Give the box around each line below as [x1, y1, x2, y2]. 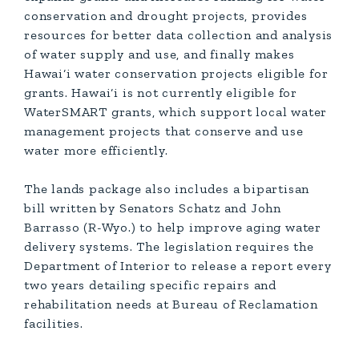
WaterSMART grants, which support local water [24, 104, 328, 119]
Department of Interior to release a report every [24, 258, 332, 273]
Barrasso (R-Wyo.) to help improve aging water [24, 220, 321, 235]
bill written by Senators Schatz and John [24, 200, 281, 216]
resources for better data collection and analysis [24, 27, 333, 42]
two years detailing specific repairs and [24, 277, 276, 292]
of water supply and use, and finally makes [24, 46, 295, 62]
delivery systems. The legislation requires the [24, 239, 314, 254]
